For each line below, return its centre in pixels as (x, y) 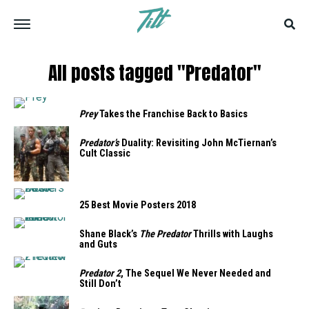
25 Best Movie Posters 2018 (138, 205)
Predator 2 (100, 273)
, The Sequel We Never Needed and (196, 273)
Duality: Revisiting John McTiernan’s (198, 143)
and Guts (98, 245)
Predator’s (99, 143)
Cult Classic (105, 153)
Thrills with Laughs (232, 234)
